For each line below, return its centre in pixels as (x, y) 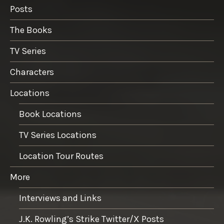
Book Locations (50, 114)
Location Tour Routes (61, 156)
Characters (32, 72)
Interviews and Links (60, 198)
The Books (31, 30)
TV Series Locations (58, 135)
